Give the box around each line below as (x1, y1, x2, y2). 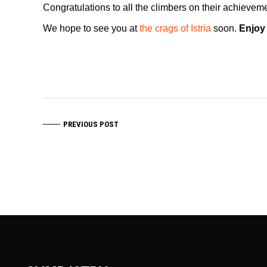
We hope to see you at (43, 23, 139, 33)
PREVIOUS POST (63, 120, 119, 129)
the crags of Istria (139, 23, 211, 33)
